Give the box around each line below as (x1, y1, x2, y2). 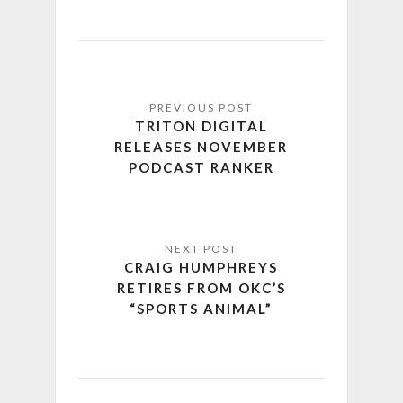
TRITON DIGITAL (134, 118, 268, 135)
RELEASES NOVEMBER (114, 139, 289, 156)
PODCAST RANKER (128, 159, 274, 176)
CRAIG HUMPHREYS (124, 259, 279, 276)
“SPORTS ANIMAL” (130, 300, 273, 318)
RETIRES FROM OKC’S (116, 280, 286, 297)
